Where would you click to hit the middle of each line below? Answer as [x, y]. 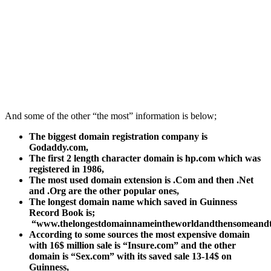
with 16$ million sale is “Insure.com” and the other [132, 246]
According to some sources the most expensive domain [139, 235]
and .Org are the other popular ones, [104, 191]
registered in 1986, [67, 169]
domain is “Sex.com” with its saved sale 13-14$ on [130, 256]
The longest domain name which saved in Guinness [133, 202]
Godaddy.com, [59, 148]
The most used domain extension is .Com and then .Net [141, 180]
